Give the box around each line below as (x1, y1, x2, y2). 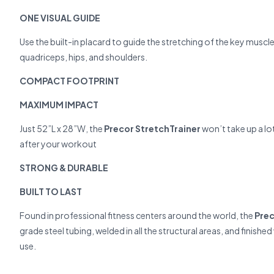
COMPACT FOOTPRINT (20, 75, 119, 86)
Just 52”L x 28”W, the (20, 123, 104, 134)
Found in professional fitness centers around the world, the (20, 210, 254, 221)
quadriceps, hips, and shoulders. (20, 51, 147, 62)
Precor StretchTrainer (104, 123, 201, 134)
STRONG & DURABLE (20, 162, 108, 173)
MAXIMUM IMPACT (20, 99, 98, 110)
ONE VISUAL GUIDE (20, 12, 100, 23)
